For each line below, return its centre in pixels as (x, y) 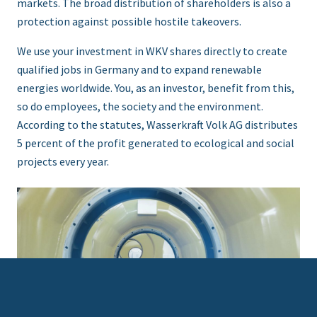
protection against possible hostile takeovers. (129, 22)
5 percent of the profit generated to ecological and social (156, 143)
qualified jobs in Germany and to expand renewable (139, 70)
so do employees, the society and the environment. (140, 106)
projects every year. (63, 162)
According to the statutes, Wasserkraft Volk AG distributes (157, 125)
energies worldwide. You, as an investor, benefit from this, (156, 88)
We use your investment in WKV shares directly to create (152, 51)
